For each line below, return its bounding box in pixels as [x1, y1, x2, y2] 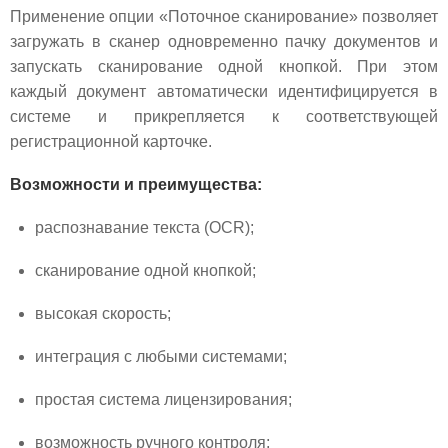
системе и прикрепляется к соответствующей [10, 107, 438, 125]
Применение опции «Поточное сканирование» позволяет [10, 7, 438, 25]
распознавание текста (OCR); [35, 218, 254, 236]
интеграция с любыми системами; [35, 347, 287, 365]
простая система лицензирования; [35, 390, 292, 408]
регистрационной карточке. [10, 132, 216, 150]
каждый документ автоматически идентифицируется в [10, 82, 438, 100]
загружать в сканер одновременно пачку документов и [10, 32, 438, 50]
